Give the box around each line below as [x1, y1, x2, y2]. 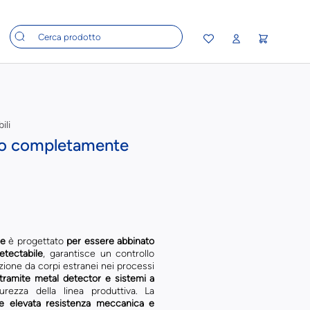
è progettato [5, 235, 67, 247]
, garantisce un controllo [42, 248, 155, 259]
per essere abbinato [66, 235, 155, 247]
